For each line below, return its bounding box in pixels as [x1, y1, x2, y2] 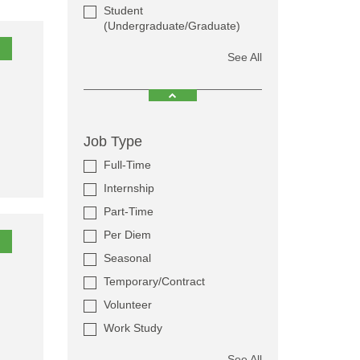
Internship [103, 182, 154, 194]
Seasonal [103, 252, 151, 264]
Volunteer [103, 298, 152, 311]
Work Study [103, 321, 162, 334]
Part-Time [103, 205, 153, 218]
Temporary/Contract [103, 275, 205, 288]
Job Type [83, 133, 142, 149]
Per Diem [103, 228, 151, 241]
